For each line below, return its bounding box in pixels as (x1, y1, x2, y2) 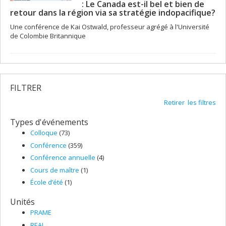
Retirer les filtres (164, 98, 216, 107)
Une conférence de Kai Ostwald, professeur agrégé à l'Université (10, 22, 209, 32)
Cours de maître (30, 165, 81, 175)
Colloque (30, 128, 59, 138)
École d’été (30, 178, 65, 187)
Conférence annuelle (30, 153, 97, 162)
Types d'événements (10, 117, 88, 128)
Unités (10, 196, 35, 208)
